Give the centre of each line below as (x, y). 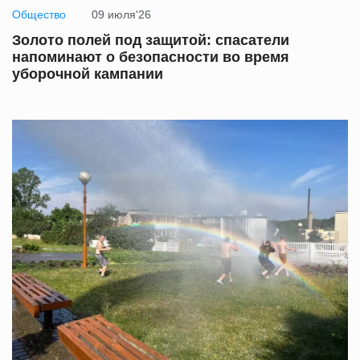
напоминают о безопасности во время (151, 57)
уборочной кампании (88, 74)
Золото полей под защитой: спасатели (151, 41)
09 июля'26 (121, 15)
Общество (39, 15)
